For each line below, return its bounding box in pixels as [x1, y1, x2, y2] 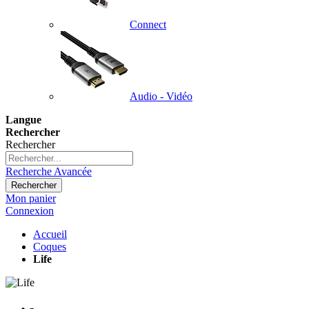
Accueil [33, 228, 67, 240]
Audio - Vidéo [130, 90, 192, 102]
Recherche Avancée [6, 166, 92, 177]
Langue [6, 114, 41, 126]
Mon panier [6, 192, 56, 204]
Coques [33, 241, 66, 252]
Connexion [6, 205, 54, 217]
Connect [130, 19, 166, 30]
